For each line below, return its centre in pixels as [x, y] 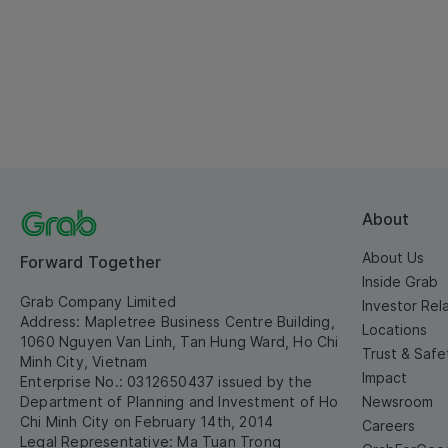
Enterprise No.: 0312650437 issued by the [166, 382]
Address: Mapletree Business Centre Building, [177, 322]
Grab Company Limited [98, 302]
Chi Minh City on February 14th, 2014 [147, 422]
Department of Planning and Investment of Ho [179, 402]
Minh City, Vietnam [84, 362]
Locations [394, 330]
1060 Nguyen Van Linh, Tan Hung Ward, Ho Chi [179, 342]
